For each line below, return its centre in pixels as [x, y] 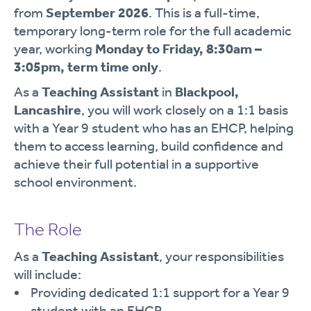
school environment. [75, 182]
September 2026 [97, 12]
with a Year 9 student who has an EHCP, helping [154, 128]
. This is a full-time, [204, 12]
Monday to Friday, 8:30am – [178, 49]
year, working [54, 49]
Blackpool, [207, 92]
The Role [48, 229]
